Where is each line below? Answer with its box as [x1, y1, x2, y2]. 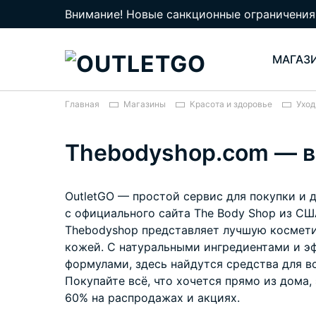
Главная [65, 99, 99, 109]
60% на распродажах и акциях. [65, 291, 240, 305]
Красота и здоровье [190, 99, 272, 109]
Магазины [123, 99, 166, 109]
